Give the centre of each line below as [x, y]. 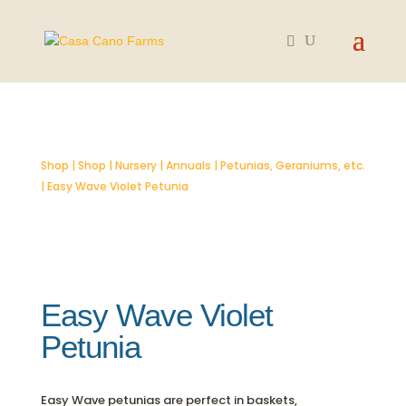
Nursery [135, 165]
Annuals [188, 165]
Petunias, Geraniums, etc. [292, 165]
